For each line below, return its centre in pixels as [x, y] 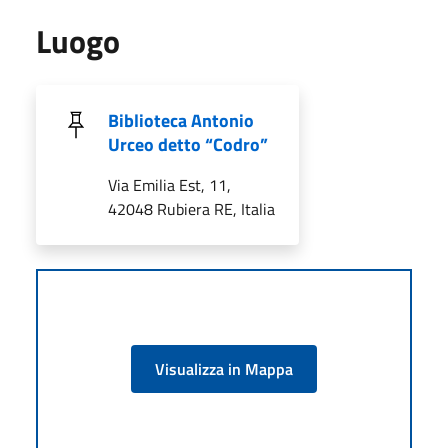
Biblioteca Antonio [181, 120]
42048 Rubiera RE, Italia [191, 208]
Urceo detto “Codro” [188, 144]
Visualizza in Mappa [224, 368]
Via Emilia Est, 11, [169, 184]
